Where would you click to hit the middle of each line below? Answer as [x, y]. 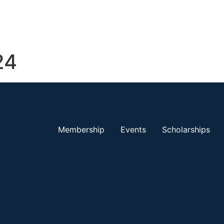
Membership [81, 129]
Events [133, 129]
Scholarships [186, 129]
